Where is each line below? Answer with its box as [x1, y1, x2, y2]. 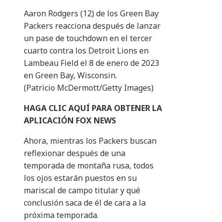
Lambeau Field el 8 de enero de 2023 [24, 57, 159, 69]
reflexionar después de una [24, 148, 125, 159]
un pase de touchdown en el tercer [24, 33, 152, 44]
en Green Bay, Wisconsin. [24, 70, 117, 81]
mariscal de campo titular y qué [24, 185, 140, 196]
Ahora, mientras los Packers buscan [24, 135, 157, 147]
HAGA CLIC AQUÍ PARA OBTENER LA [24, 103, 162, 114]
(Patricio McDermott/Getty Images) [24, 82, 154, 94]
